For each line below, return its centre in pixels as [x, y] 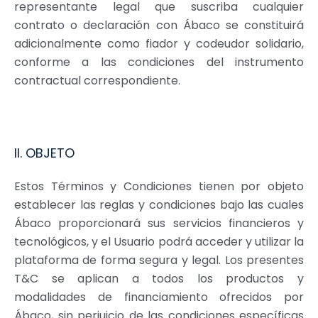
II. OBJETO [44, 153]
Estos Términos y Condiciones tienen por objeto [159, 187]
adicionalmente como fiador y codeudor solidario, [159, 43]
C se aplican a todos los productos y [167, 279]
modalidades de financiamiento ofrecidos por [159, 297]
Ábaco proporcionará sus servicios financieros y [159, 224]
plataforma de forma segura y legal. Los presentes [159, 261]
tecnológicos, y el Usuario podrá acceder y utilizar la [159, 242]
